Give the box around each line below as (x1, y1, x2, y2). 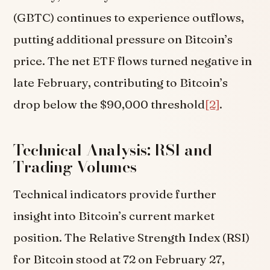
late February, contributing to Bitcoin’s (13, 75, 228, 90)
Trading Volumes (13, 155, 137, 179)
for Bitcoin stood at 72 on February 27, (13, 252, 225, 267)
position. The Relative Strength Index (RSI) (13, 230, 250, 245)
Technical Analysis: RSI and (13, 138, 212, 162)
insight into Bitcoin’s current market (13, 209, 215, 224)
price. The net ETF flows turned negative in (13, 54, 253, 69)
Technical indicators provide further (13, 187, 217, 202)
